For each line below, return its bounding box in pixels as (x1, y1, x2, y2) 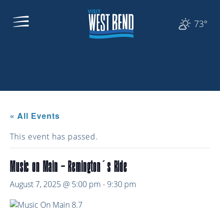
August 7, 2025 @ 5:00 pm (10, 178, 101, 190)
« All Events (10, 110, 60, 121)
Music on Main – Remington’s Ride (10, 159, 127, 173)
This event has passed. (10, 131, 98, 142)
